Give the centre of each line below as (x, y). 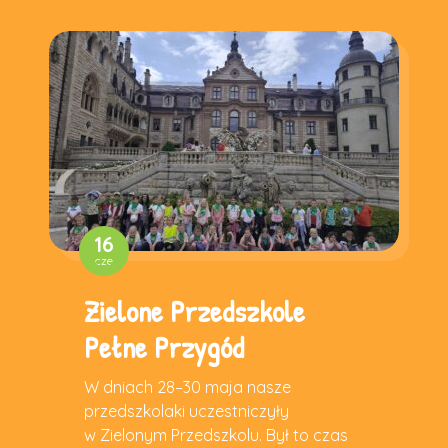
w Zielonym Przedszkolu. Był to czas (216, 434)
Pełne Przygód (164, 346)
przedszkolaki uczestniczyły (186, 410)
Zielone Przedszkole (194, 310)
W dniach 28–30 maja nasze (187, 386)
